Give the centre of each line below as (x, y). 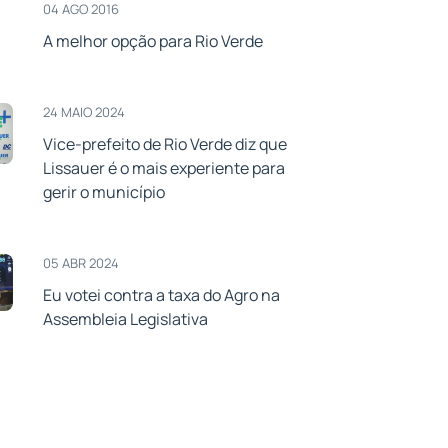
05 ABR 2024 (81, 262)
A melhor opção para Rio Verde (153, 40)
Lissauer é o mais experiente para (164, 167)
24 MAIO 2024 (84, 111)
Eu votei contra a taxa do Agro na (162, 294)
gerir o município (104, 191)
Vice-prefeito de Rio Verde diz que (165, 143)
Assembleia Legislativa (126, 318)
